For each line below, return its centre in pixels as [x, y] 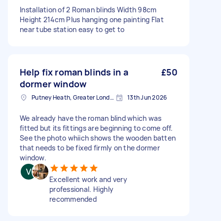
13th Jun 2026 [147, 97]
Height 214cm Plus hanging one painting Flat [92, 19]
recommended [73, 199]
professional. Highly [81, 189]
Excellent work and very [88, 179]
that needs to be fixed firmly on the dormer [90, 148]
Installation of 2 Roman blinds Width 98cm [88, 10]
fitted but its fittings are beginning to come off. [96, 128]
